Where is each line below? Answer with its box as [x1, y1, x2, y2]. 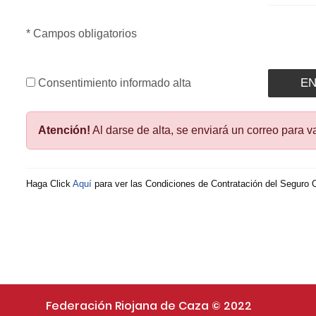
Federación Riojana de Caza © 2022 [46, 298, 253, 315]
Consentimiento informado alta [35, 77, 191, 90]
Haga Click [25, 178, 73, 190]
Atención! [37, 124, 90, 137]
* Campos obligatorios [25, 28, 137, 40]
